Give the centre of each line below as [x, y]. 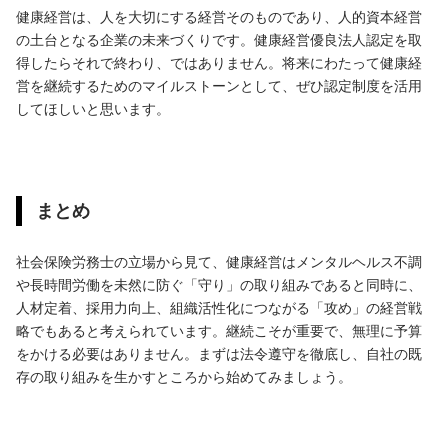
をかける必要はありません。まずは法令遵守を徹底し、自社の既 [219, 353]
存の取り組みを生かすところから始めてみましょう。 [184, 376]
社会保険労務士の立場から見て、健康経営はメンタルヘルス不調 [219, 261]
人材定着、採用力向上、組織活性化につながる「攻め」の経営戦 [219, 307]
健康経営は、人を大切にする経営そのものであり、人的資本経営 [219, 16]
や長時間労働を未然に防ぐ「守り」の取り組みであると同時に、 [219, 284]
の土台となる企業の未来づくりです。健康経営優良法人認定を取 [219, 39]
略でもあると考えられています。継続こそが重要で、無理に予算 [219, 330]
